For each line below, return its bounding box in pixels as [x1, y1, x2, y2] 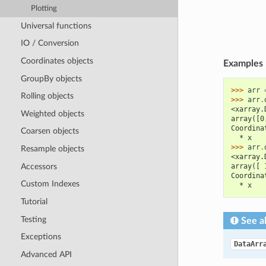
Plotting [31, 4, 58, 12]
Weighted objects [20, 109, 84, 118]
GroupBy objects [20, 74, 82, 83]
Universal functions [20, 21, 91, 30]
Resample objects [20, 144, 84, 154]
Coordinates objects [20, 56, 93, 65]
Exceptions [20, 232, 61, 242]
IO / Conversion [20, 39, 79, 48]
